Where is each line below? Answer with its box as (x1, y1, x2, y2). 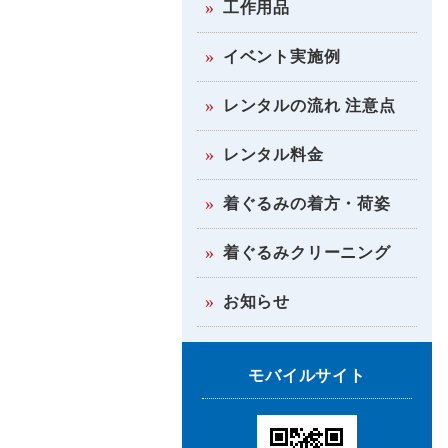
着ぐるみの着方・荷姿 (222, 195, 391, 212)
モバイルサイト (248, 367, 366, 384)
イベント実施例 (222, 48, 341, 65)
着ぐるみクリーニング (222, 244, 391, 261)
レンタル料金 (222, 146, 324, 163)
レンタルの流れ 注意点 (222, 97, 396, 114)
